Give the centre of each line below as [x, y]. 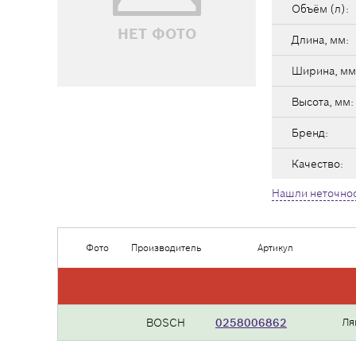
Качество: [317, 164]
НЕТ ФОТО [157, 33]
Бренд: [310, 133]
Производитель [166, 248]
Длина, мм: [320, 40]
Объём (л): [320, 9]
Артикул [275, 248]
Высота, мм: [323, 102]
